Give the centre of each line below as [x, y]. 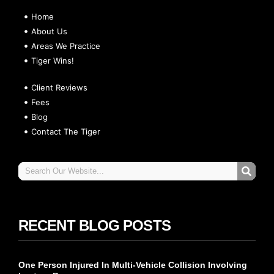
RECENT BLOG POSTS [94, 225]
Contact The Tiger [66, 131]
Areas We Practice [66, 46]
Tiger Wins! [53, 60]
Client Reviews [60, 87]
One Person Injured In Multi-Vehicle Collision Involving [133, 265]
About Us [50, 31]
